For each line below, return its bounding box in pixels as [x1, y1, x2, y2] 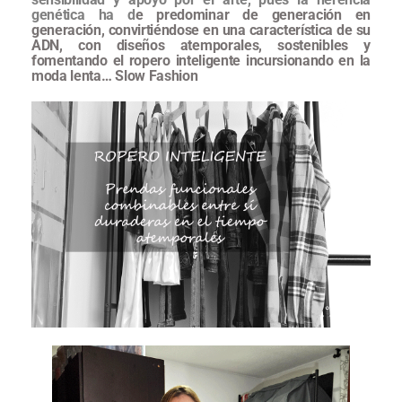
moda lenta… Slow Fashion [31, 67, 198, 85]
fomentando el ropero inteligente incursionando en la [31, 52, 371, 70]
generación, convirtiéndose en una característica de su [31, 22, 371, 39]
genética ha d [31, 6, 135, 24]
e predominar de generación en [135, 6, 371, 24]
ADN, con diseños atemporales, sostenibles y [31, 37, 371, 55]
